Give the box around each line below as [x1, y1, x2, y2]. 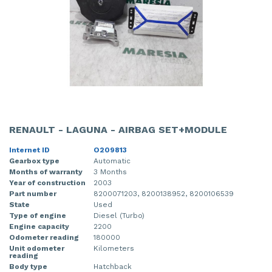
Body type [9, 262, 47, 271]
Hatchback [93, 262, 132, 271]
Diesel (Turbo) [93, 211, 144, 220]
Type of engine [9, 211, 66, 220]
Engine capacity [9, 222, 69, 231]
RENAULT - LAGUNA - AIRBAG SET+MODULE [9, 123, 227, 135]
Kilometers [93, 243, 134, 253]
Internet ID [9, 145, 50, 154]
